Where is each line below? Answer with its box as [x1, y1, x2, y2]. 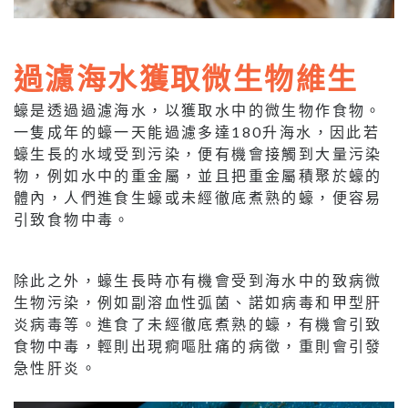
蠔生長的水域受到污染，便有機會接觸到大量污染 [14, 145, 382, 163]
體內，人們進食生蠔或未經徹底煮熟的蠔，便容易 [14, 189, 382, 207]
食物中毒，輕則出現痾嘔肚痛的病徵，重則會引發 [14, 337, 382, 355]
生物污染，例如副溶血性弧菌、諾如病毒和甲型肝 [14, 293, 382, 311]
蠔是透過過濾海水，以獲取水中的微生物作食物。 [14, 101, 382, 119]
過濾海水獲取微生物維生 [14, 57, 359, 97]
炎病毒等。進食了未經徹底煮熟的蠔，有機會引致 [14, 315, 382, 333]
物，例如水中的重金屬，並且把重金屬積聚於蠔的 [14, 167, 382, 185]
